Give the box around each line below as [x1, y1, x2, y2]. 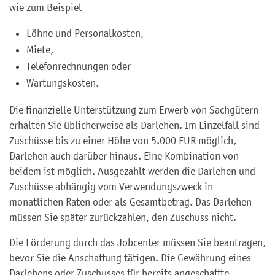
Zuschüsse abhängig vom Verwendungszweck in [9, 180, 213, 193]
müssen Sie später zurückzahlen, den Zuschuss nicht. [9, 211, 236, 223]
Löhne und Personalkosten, [26, 27, 144, 39]
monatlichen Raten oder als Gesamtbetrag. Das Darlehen [9, 196, 252, 208]
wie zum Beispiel [9, 1, 82, 14]
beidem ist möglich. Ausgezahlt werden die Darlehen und [9, 165, 255, 177]
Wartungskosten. [26, 77, 99, 89]
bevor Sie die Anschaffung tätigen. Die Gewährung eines [9, 252, 251, 264]
